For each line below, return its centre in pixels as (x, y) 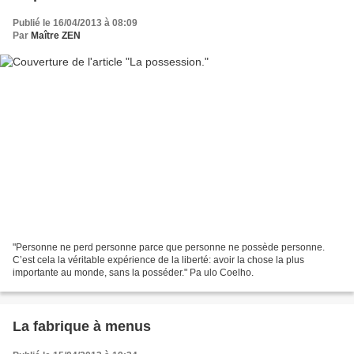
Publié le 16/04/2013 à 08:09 (75, 23)
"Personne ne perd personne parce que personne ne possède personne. (169, 247)
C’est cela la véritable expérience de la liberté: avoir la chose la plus (158, 260)
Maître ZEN (56, 36)
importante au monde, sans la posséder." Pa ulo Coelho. (133, 272)
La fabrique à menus (82, 326)
